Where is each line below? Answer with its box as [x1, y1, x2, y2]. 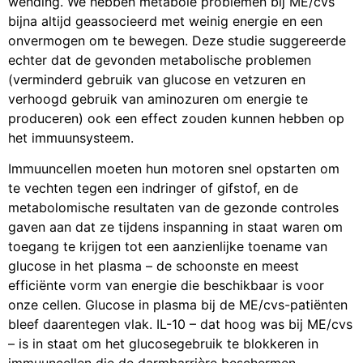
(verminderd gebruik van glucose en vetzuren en [8, 70, 305, 88]
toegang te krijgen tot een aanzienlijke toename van [8, 238, 327, 255]
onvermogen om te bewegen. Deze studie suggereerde [8, 32, 346, 49]
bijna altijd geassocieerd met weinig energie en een [8, 12, 322, 29]
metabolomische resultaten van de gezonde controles [8, 199, 339, 216]
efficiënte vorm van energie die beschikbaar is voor [8, 277, 324, 294]
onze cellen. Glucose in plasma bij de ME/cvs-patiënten [8, 297, 348, 314]
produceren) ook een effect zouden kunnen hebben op [8, 109, 344, 126]
